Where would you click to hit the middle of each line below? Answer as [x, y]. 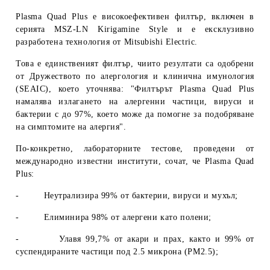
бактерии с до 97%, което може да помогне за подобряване [135, 114]
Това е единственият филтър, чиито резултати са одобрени [135, 63]
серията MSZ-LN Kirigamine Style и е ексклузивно [135, 29]
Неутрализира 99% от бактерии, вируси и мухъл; [141, 195]
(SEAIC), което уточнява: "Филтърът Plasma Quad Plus [135, 89]
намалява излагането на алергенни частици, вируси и [135, 101]
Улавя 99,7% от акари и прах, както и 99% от [157, 239]
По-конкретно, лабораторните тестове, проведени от [135, 148]
